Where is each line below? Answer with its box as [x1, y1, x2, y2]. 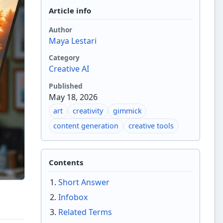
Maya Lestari [48, 35, 97, 46]
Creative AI [48, 63, 89, 75]
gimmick [112, 106, 142, 116]
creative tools [128, 121, 174, 131]
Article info [48, 5, 91, 15]
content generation [53, 121, 119, 131]
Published [48, 81, 83, 91]
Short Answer [58, 177, 110, 188]
